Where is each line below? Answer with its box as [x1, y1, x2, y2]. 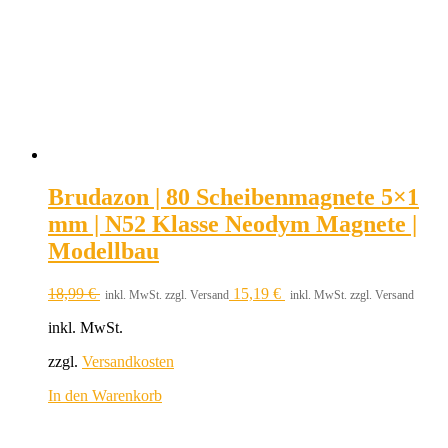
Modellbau [48, 238, 159, 265]
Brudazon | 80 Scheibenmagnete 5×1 [48, 184, 419, 211]
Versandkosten [82, 353, 174, 371]
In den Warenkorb [48, 387, 162, 405]
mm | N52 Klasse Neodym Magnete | [48, 211, 417, 238]
